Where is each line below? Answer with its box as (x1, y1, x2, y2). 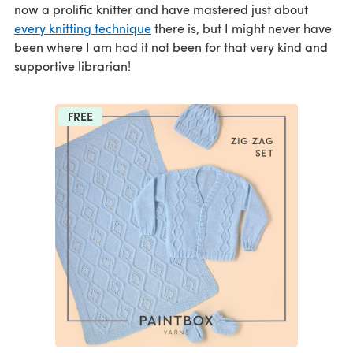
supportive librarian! (14, 57, 131, 74)
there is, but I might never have (151, 19, 332, 36)
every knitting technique (14, 19, 151, 36)
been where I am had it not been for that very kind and (14, 38, 328, 55)
